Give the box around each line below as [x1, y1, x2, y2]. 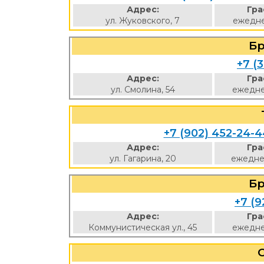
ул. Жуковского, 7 [105, 15, 180, 26]
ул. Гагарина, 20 [109, 153, 176, 164]
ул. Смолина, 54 [110, 84, 175, 95]
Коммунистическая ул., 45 [88, 222, 197, 233]
